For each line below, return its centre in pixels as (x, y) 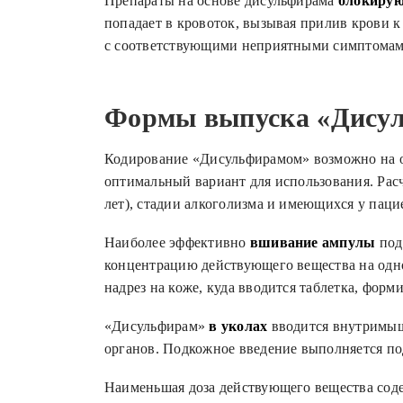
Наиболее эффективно (177, 242)
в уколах (238, 326)
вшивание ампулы (313, 242)
